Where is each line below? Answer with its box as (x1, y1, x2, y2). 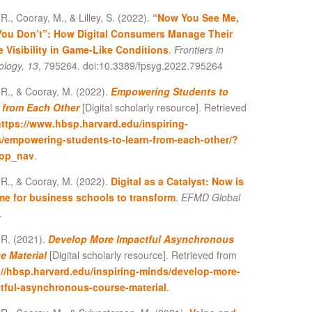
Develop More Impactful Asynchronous (47, 232, 234, 247)
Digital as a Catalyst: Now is (110, 174, 244, 189)
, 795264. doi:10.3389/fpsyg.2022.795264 (38, 58, 223, 73)
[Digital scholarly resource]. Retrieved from (46, 248, 237, 263)
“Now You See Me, (152, 10, 239, 25)
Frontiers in (173, 42, 224, 57)
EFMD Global (180, 190, 240, 205)
